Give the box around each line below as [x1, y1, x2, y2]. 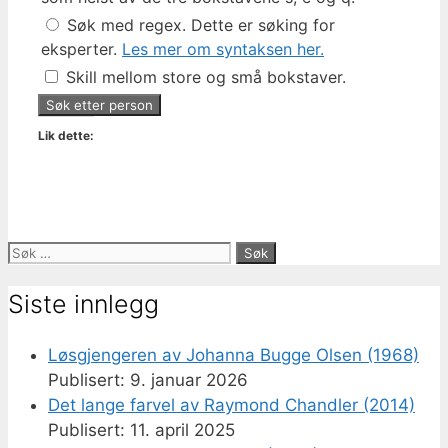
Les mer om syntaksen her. [122, 38, 324, 59]
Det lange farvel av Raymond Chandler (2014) [48, 395, 415, 416]
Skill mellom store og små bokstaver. [61, 66, 346, 87]
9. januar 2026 [130, 370, 248, 391]
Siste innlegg [8, 288, 159, 319]
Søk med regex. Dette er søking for [62, 14, 335, 35]
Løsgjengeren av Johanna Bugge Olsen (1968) [48, 345, 419, 366]
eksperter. [41, 38, 122, 59]
